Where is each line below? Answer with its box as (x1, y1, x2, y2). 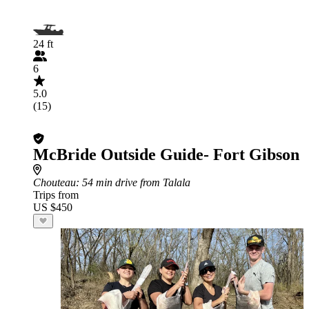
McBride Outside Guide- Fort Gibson (33, 146, 299, 163)
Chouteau (33, 177, 76, 188)
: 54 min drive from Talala (76, 177, 190, 188)
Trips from (33, 189, 79, 201)
